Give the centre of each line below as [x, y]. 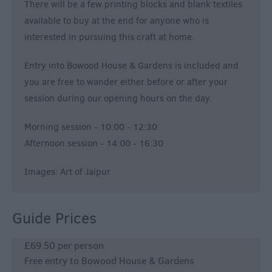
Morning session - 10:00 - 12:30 [91, 127]
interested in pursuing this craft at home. [109, 37]
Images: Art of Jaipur [67, 172]
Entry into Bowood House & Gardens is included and [131, 66]
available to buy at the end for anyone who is [117, 21]
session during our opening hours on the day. [118, 99]
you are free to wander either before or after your [126, 82]
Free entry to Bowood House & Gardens [109, 261]
